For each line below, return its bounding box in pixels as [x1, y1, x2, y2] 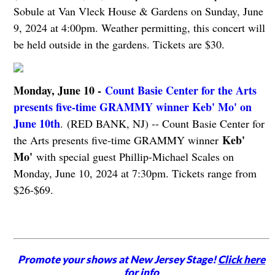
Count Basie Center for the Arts [104, 82, 257, 99]
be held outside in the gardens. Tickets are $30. [13, 37, 225, 52]
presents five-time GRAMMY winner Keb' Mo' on [13, 99, 252, 115]
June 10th [13, 115, 60, 132]
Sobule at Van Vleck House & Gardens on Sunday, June [13, 4, 263, 19]
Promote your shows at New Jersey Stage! [18, 253, 219, 266]
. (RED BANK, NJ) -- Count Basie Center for [60, 116, 265, 131]
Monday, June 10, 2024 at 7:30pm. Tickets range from [13, 166, 257, 181]
